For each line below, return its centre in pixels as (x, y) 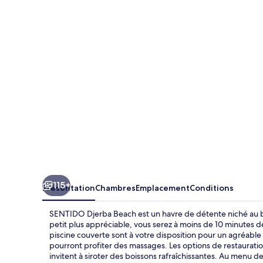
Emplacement (163, 188)
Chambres (115, 188)
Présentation (69, 188)
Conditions (212, 188)
